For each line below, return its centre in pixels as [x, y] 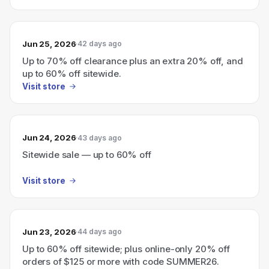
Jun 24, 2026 [49, 138]
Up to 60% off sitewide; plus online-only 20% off [126, 249]
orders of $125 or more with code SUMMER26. [121, 261]
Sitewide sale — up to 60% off [87, 155]
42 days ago [100, 44]
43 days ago [100, 138]
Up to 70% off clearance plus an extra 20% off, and [133, 61]
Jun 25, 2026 [49, 44]
